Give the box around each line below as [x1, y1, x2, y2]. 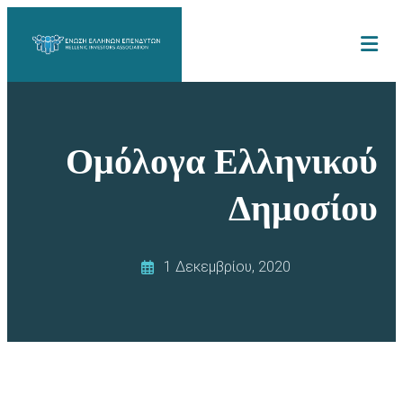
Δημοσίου [228, 181, 378, 229]
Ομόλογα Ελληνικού [66, 134, 378, 183]
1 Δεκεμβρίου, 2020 [163, 258, 291, 276]
